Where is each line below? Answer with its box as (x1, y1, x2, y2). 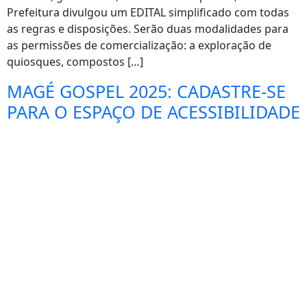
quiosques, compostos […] (7, 54, 143, 69)
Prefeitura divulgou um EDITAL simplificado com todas (7, 5, 289, 20)
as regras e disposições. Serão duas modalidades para (7, 21, 288, 36)
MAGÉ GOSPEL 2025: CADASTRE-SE (7, 79, 286, 103)
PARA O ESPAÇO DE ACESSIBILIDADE (7, 100, 300, 123)
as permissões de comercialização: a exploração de (7, 38, 271, 53)
